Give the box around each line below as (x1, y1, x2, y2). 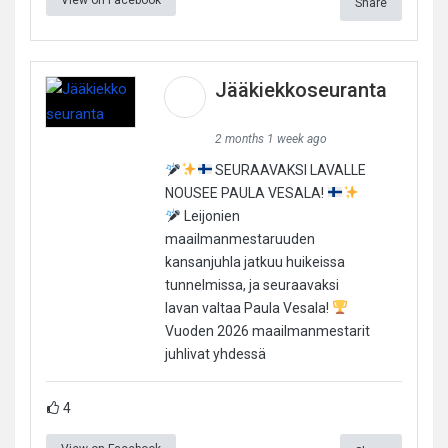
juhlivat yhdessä (164, 345, 266, 362)
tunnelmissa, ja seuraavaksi (164, 276, 339, 293)
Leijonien (180, 207, 240, 224)
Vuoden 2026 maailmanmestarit (164, 322, 370, 339)
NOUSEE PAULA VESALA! (164, 184, 327, 201)
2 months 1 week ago (214, 131, 327, 146)
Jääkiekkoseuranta (214, 77, 387, 102)
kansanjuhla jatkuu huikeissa (164, 253, 345, 270)
